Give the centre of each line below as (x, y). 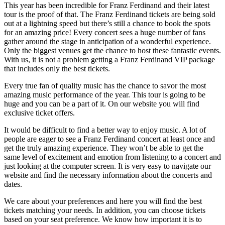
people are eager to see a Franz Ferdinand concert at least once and (109, 139)
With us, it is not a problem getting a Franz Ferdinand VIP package (109, 59)
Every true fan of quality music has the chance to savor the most (105, 85)
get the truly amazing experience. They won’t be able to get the (104, 148)
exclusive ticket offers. (39, 113)
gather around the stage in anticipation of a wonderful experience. (107, 41)
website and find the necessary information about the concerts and (108, 175)
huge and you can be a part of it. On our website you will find (102, 103)
